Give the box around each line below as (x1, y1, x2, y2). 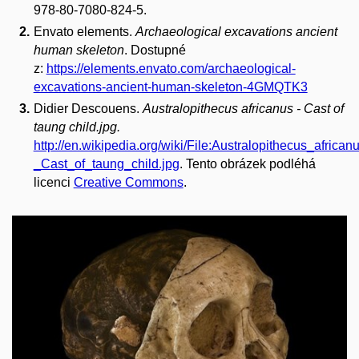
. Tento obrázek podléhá (179, 156, 316, 171)
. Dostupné (123, 42, 186, 57)
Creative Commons (73, 175, 184, 189)
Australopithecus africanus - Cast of (142, 101, 344, 115)
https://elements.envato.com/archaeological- (46, 61, 296, 75)
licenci (33, 175, 74, 189)
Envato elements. (33, 24, 135, 38)
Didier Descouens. (33, 101, 143, 115)
